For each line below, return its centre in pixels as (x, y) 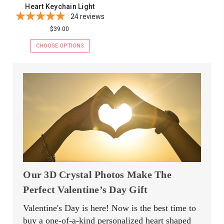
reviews (92, 16)
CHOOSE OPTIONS (60, 46)
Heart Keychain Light (60, 6)
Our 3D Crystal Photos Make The (97, 174)
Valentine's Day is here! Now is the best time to (110, 208)
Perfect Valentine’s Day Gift (85, 189)
